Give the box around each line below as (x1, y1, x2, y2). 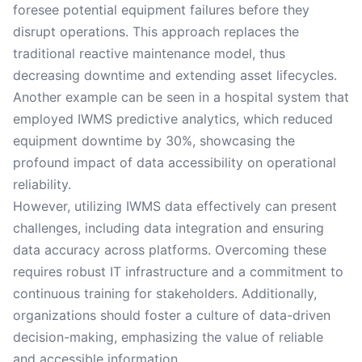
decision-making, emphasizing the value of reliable (13, 329, 323, 345)
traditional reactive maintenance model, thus (13, 45, 285, 61)
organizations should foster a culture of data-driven (13, 307, 330, 323)
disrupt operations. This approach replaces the (13, 23, 299, 40)
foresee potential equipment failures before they (13, 2, 309, 18)
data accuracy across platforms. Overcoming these (13, 242, 326, 258)
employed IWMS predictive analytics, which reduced (13, 111, 333, 127)
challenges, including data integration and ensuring (13, 220, 324, 236)
